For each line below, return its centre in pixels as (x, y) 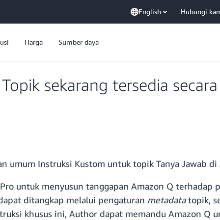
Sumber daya (79, 42)
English (150, 12)
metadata (168, 200)
